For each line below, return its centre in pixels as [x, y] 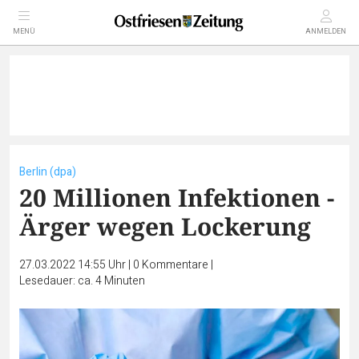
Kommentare [175, 265]
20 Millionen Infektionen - [177, 198]
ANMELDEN [326, 32]
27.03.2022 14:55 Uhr [74, 265]
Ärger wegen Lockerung [165, 226]
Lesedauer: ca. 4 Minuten [82, 281]
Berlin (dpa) [48, 172]
